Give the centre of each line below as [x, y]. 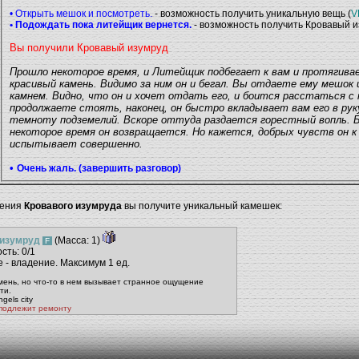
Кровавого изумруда [73, 206]
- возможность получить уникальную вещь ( [252, 14]
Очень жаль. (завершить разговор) [99, 169]
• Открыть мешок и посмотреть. [81, 14]
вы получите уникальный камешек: [202, 206]
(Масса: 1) [77, 240]
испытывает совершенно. [78, 144]
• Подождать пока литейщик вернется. [101, 25]
